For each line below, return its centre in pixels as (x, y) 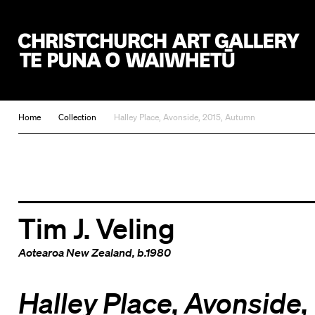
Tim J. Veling (96, 227)
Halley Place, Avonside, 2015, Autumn (184, 117)
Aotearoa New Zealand (75, 252)
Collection (77, 117)
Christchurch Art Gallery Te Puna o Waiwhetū (138, 75)
